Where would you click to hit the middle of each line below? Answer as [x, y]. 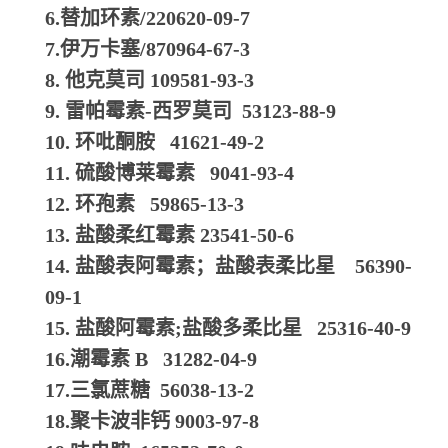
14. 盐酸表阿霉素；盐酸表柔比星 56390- [228, 266]
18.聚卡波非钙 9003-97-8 [152, 421]
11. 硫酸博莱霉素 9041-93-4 [169, 173]
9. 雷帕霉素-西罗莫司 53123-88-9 [190, 111]
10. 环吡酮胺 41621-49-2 [154, 142]
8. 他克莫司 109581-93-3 [149, 80]
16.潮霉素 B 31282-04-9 [151, 359]
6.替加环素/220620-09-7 [147, 18]
